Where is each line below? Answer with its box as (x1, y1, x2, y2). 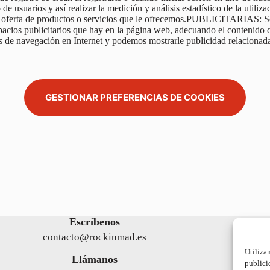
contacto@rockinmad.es (42, 231, 146, 243)
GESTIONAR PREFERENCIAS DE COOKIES (45, 92, 225, 104)
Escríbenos (69, 215, 120, 228)
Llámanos (71, 253, 118, 265)
